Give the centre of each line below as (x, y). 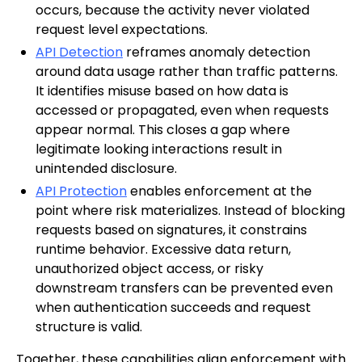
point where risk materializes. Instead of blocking (190, 211)
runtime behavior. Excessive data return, (163, 250)
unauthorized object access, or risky (149, 269)
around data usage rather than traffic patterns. (187, 72)
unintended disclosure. (106, 169)
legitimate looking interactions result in (159, 149)
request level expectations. (122, 30)
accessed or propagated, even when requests (182, 111)
